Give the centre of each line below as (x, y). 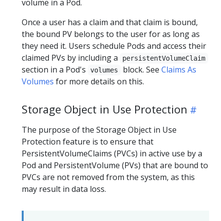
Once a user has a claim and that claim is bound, (110, 22)
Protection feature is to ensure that (88, 141)
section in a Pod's (55, 69)
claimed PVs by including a (71, 57)
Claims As (179, 69)
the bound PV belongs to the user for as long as (111, 34)
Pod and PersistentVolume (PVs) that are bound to (115, 165)
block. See (141, 69)
